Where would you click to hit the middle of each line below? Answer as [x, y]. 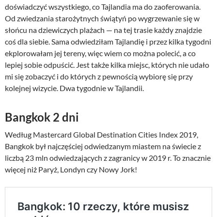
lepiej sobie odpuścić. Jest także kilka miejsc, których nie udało [107, 64]
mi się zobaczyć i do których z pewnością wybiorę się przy [99, 76]
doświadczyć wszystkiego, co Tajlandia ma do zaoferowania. [103, 6]
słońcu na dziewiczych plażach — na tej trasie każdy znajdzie [103, 30]
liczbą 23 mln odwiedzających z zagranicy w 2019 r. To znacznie [108, 157]
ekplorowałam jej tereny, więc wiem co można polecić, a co [100, 53]
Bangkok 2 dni [42, 117]
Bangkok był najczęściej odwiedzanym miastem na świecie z [103, 146]
